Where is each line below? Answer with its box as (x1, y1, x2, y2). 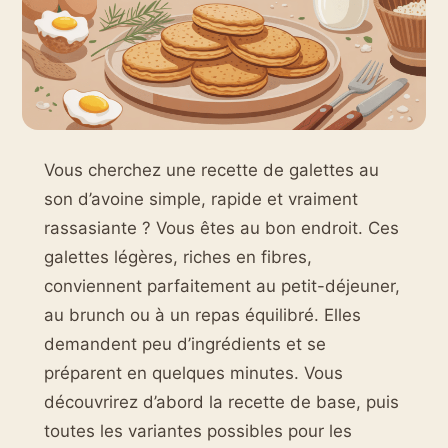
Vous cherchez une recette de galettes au (44, 160, 379, 180)
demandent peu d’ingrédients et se (44, 334, 326, 354)
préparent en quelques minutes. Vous (44, 363, 343, 383)
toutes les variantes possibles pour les (44, 421, 352, 441)
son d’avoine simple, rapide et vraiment (44, 189, 358, 209)
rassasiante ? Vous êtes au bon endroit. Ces (44, 218, 399, 238)
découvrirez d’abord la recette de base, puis (44, 392, 399, 412)
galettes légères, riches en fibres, (44, 247, 312, 267)
